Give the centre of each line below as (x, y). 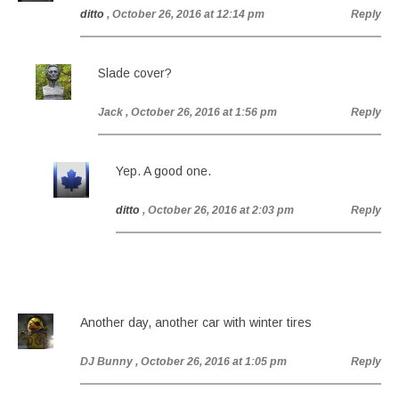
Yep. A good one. (163, 171)
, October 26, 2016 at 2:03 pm (218, 210)
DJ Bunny (106, 362)
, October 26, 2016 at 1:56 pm (201, 112)
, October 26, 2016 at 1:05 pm (211, 362)
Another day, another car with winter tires (196, 322)
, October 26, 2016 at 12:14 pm (186, 14)
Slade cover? (135, 73)
